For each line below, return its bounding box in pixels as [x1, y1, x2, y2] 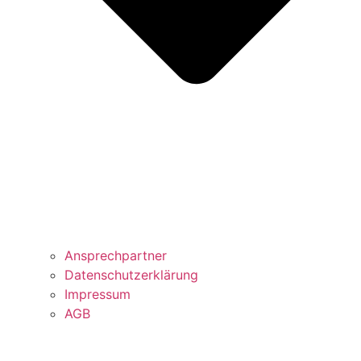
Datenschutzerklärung [64, 267, 198, 284]
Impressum [64, 286, 131, 303]
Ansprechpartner [64, 247, 167, 264]
